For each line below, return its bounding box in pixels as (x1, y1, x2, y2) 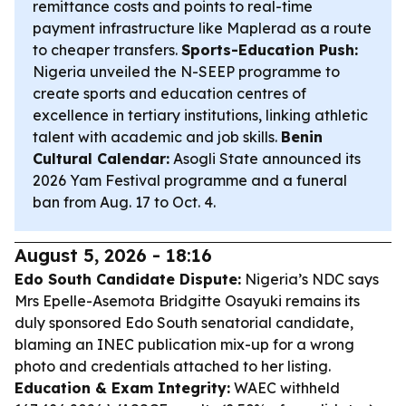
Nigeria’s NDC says (241, 270, 379, 288)
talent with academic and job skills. (33, 128, 281, 146)
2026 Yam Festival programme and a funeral (33, 171, 347, 189)
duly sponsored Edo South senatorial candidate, (14, 314, 353, 332)
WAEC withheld (230, 379, 340, 397)
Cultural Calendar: (33, 150, 169, 168)
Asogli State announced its (169, 150, 361, 168)
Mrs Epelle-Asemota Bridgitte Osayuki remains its (14, 292, 360, 310)
